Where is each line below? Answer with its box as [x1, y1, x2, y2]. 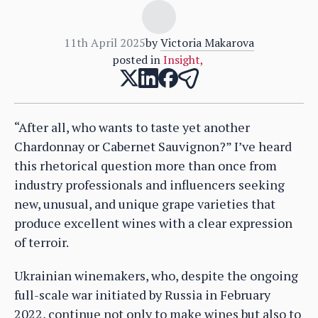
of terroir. [14, 233, 69, 251]
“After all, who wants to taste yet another [14, 118, 250, 136]
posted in [111, 51, 160, 67]
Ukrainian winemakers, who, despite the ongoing [14, 266, 298, 284]
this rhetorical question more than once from [14, 156, 277, 174]
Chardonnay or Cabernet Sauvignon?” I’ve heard [14, 137, 292, 155]
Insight [163, 51, 200, 67]
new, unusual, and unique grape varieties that [14, 194, 275, 212]
